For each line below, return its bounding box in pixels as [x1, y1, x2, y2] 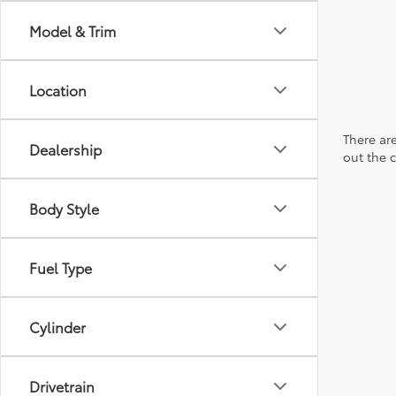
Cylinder [29, 316, 86, 337]
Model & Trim [29, 20, 116, 41]
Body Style [29, 198, 99, 218]
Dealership [29, 139, 102, 159]
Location [29, 80, 87, 100]
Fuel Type [29, 257, 92, 278]
